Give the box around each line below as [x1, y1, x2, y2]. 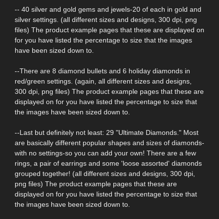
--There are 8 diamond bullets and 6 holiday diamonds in [15, 67, 190, 75]
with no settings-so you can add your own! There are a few [15, 149, 196, 157]
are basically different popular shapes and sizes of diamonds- [15, 139, 204, 147]
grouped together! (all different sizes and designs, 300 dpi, [15, 170, 195, 178]
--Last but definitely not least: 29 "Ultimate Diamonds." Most [15, 129, 198, 137]
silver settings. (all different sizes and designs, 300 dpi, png [15, 16, 197, 24]
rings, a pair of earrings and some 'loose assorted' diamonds [15, 159, 202, 168]
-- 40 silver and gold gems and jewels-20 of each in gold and [15, 5, 201, 14]
